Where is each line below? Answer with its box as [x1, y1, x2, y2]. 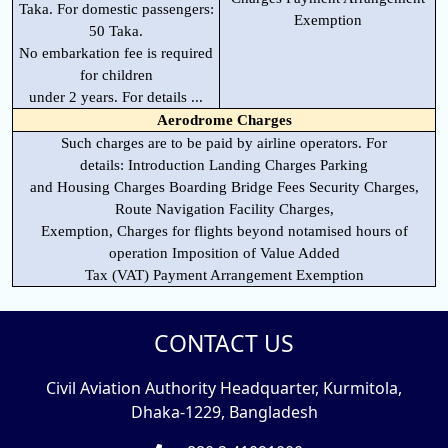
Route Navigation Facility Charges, [114, 200, 334, 217]
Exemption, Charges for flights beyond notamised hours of [40, 222, 408, 239]
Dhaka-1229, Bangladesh [130, 401, 318, 423]
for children [79, 66, 153, 83]
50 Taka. [89, 22, 143, 39]
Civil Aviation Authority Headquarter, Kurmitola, [46, 377, 402, 399]
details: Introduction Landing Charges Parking [80, 156, 368, 173]
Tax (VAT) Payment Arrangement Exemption [84, 266, 364, 283]
